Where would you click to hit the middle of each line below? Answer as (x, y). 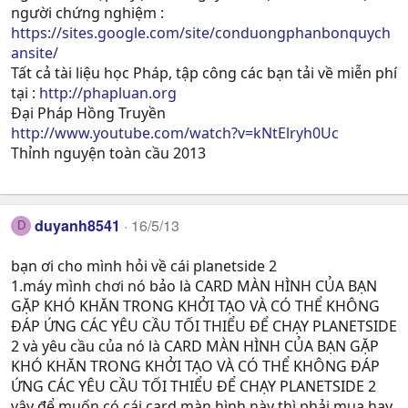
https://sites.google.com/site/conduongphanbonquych (201, 32)
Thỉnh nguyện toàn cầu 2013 (108, 153)
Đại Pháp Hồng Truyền (88, 112)
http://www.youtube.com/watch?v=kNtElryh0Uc (175, 133)
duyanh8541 (78, 225)
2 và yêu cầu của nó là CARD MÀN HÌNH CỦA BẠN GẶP (195, 347)
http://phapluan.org (108, 92)
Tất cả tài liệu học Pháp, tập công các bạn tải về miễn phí (204, 72)
